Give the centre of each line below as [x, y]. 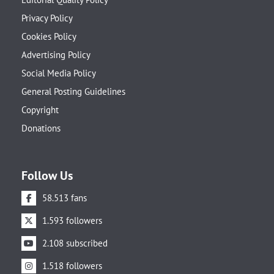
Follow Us [47, 176]
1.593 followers [72, 221]
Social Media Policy [59, 73]
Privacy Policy [47, 18]
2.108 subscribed [75, 243]
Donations [41, 128]
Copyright [40, 110]
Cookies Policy [49, 37]
